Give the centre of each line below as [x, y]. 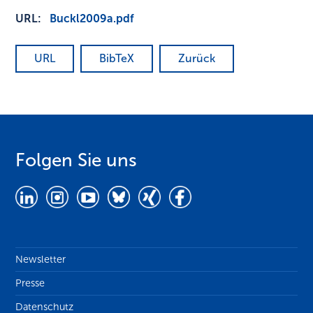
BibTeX [117, 59]
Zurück [197, 59]
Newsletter [41, 259]
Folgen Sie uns [77, 161]
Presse [30, 283]
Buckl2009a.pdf [92, 19]
